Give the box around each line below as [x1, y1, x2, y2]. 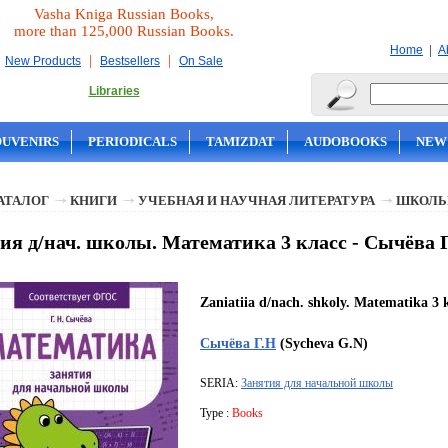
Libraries [88, 84, 140, 98]
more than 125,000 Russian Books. [14, 23, 234, 39]
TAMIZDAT [206, 134, 275, 149]
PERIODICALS [88, 134, 177, 149]
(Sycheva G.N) [276, 335, 368, 352]
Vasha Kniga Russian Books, [34, 6, 214, 22]
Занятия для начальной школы [241, 376, 393, 391]
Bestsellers [100, 54, 160, 68]
